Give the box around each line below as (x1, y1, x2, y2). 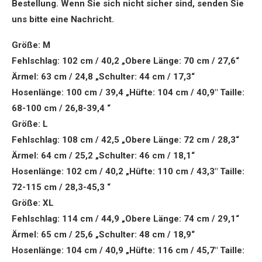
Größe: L (12, 119, 48, 130)
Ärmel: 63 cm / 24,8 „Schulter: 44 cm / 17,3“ (12, 71, 195, 82)
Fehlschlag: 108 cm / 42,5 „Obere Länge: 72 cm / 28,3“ (12, 135, 239, 146)
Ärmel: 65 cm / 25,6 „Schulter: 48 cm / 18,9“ (12, 229, 195, 240)
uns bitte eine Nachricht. (12, 14, 114, 25)
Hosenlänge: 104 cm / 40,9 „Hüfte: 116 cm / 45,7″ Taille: (12, 245, 244, 256)
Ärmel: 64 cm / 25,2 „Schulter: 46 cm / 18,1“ (12, 150, 195, 161)
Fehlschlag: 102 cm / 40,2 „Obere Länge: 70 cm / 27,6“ (12, 56, 239, 67)
